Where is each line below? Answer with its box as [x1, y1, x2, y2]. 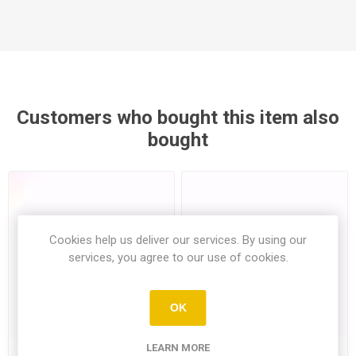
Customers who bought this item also [17, 106, 339, 129]
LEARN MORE [146, 341, 210, 354]
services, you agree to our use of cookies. [68, 250, 288, 265]
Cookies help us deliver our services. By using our [49, 232, 307, 247]
